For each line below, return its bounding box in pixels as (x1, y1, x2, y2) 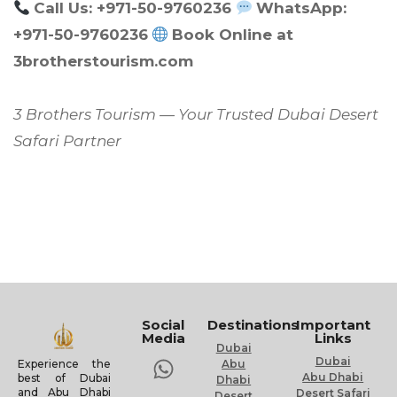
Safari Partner (13, 132, 121, 151)
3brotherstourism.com (13, 52, 193, 71)
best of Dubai (18, 370, 111, 385)
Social (142, 316, 185, 334)
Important (295, 316, 370, 334)
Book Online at (172, 26, 294, 44)
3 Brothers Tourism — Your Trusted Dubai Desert (13, 105, 378, 124)
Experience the (18, 356, 111, 370)
